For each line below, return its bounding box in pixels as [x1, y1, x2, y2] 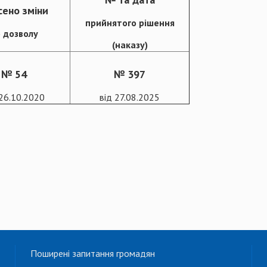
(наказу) [111, 38, 148, 51]
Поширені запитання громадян [30, 247, 155, 259]
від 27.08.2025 [100, 91, 160, 103]
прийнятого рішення [85, 16, 175, 29]
